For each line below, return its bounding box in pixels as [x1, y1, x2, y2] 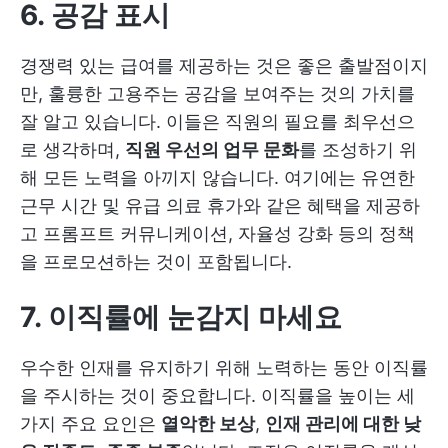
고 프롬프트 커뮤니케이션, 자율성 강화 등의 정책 [20, 223, 415, 244]
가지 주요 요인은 [20, 413, 161, 434]
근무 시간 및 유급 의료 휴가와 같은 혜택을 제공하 [20, 195, 420, 216]
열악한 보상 [161, 413, 255, 434]
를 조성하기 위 [299, 139, 417, 160]
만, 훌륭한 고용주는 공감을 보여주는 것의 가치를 [20, 83, 415, 104]
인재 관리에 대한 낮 [265, 413, 421, 434]
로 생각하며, [20, 139, 125, 160]
